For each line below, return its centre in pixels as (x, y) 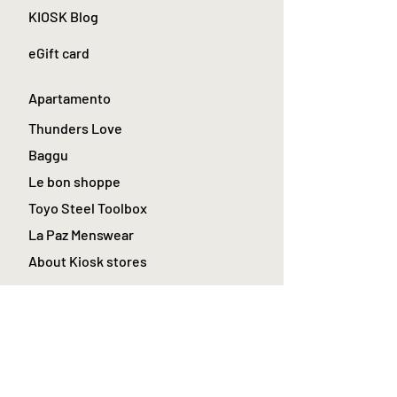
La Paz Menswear (81, 235)
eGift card (59, 53)
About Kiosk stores (88, 261)
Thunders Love (75, 128)
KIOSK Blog (63, 17)
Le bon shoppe (74, 182)
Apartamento (70, 98)
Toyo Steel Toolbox (88, 208)
